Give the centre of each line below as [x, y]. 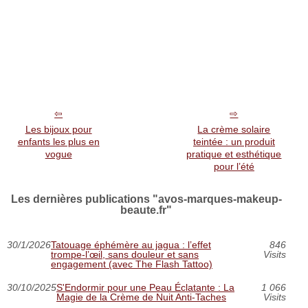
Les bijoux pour [58, 129]
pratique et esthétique [234, 154]
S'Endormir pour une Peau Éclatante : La [145, 287]
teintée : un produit [234, 142]
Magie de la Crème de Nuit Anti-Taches [141, 297]
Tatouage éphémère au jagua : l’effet [131, 245]
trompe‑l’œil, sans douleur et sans [125, 254]
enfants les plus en [58, 142]
